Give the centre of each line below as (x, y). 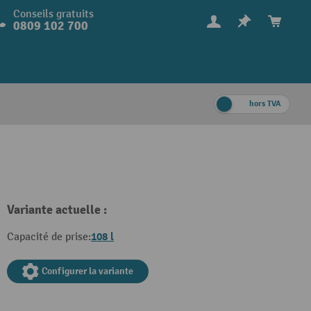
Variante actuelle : (57, 210)
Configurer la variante (87, 271)
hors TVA (265, 104)
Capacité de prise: (49, 237)
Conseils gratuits (53, 14)
